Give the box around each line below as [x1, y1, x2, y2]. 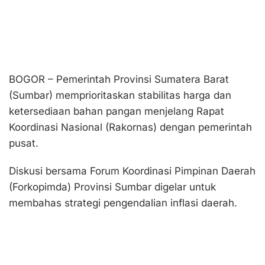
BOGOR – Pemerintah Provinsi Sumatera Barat [9, 73, 229, 86]
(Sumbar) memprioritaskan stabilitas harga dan [9, 89, 231, 102]
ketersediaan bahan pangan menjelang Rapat [9, 105, 224, 118]
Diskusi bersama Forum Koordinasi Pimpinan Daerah [9, 165, 256, 177]
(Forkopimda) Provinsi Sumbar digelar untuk [9, 181, 216, 193]
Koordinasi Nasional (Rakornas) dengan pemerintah [9, 121, 252, 134]
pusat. [9, 137, 38, 150]
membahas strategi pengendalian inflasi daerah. [9, 197, 237, 209]
